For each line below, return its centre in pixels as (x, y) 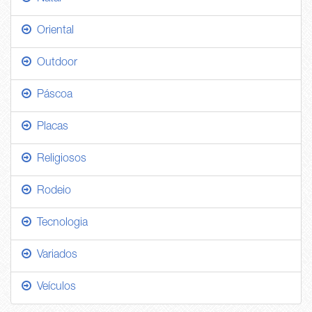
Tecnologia (60, 224)
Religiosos (59, 160)
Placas (50, 128)
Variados (54, 256)
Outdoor (54, 64)
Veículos (54, 288)
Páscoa (52, 96)
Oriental (53, 32)
